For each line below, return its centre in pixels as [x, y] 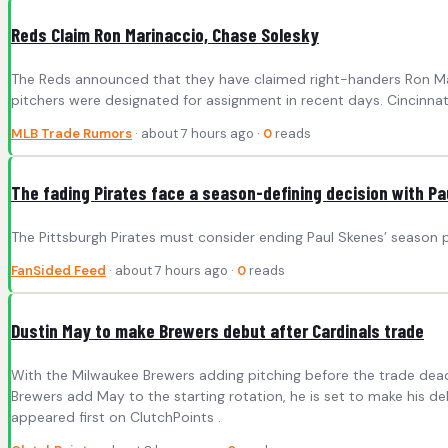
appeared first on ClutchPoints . [116, 417]
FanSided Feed [58, 271]
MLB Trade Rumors [71, 133]
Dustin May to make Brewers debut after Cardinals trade [217, 331]
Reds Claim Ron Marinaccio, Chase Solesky [165, 34]
